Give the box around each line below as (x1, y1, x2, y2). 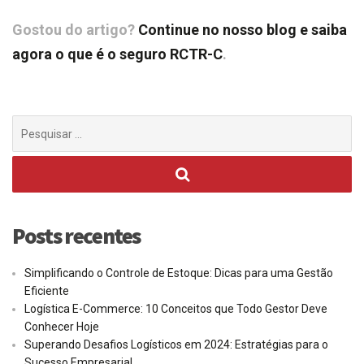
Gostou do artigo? (12, 21, 138, 39)
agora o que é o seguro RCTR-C (12, 45, 223, 63)
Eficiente (24, 284, 69, 298)
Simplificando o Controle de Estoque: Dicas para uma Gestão (24, 266, 333, 280)
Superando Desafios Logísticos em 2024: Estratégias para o (24, 338, 328, 352)
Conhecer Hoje (24, 320, 99, 334)
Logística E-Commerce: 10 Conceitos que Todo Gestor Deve (24, 302, 327, 316)
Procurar (11, 117, 61, 131)
